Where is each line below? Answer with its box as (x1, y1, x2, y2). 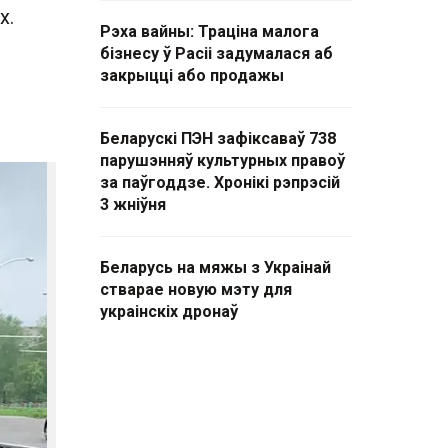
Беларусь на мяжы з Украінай (100, 258, 331, 277)
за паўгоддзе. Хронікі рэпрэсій (100, 173, 340, 192)
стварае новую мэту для (100, 280, 292, 299)
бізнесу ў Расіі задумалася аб (100, 44, 333, 63)
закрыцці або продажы (100, 66, 284, 85)
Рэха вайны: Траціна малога (100, 22, 319, 41)
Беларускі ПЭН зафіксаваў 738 (100, 129, 336, 148)
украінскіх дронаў (100, 302, 238, 321)
